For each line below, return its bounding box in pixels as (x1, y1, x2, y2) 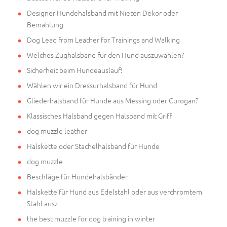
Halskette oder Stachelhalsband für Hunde (27, 141, 160, 152)
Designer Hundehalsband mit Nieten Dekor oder (27, 8, 178, 18)
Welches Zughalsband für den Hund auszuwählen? (27, 50, 184, 60)
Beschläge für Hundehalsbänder (27, 171, 128, 182)
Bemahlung (27, 19, 63, 30)
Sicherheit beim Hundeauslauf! (27, 65, 123, 75)
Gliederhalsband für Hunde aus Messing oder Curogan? (27, 95, 198, 106)
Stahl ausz (27, 198, 58, 209)
